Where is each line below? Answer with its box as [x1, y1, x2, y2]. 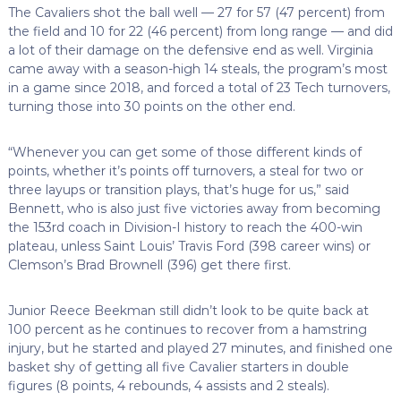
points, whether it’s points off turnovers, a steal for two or [7, 162, 363, 179]
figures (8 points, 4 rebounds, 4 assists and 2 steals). [7, 377, 329, 394]
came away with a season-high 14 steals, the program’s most [7, 60, 388, 77]
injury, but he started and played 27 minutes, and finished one [7, 339, 393, 356]
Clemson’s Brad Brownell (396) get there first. [7, 256, 291, 273]
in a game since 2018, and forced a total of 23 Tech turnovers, [7, 79, 390, 96]
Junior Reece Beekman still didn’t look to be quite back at [7, 302, 369, 319]
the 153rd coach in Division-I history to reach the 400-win [7, 218, 363, 235]
